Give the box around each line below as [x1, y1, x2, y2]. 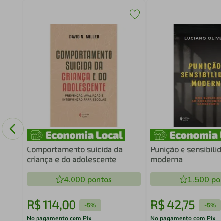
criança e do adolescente [26, 154, 116, 164]
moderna [150, 154, 183, 164]
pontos [85, 174, 112, 185]
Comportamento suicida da [26, 145, 123, 154]
